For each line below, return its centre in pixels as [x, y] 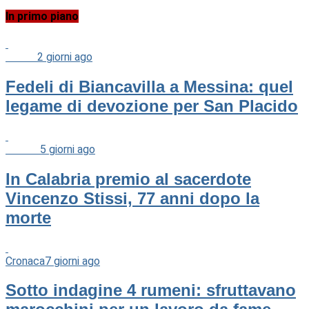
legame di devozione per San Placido [152, 106]
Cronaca [25, 261]
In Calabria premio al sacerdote [128, 179]
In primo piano [42, 16]
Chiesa [21, 57]
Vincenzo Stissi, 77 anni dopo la [132, 198]
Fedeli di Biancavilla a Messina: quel [149, 86]
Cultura [23, 149]
